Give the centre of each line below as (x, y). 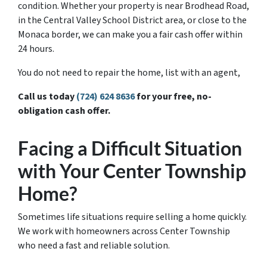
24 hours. (36, 49)
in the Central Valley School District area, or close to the (132, 20)
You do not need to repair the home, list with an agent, (129, 73)
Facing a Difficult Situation (130, 148)
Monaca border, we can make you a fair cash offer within (130, 35)
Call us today (47, 97)
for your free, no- (173, 97)
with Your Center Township (132, 171)
